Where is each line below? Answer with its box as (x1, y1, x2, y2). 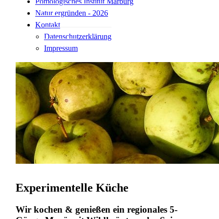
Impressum (44, 44, 78, 52)
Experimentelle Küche (16, 181, 129, 194)
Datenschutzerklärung (44, 32, 111, 41)
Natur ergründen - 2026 (35, 9, 108, 17)
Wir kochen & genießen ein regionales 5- (16, 204, 177, 215)
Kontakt (35, 21, 60, 29)
